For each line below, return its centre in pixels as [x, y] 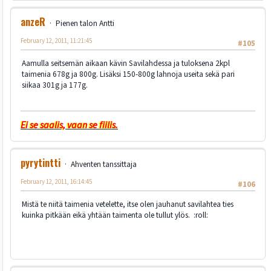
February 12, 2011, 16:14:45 [56, 182]
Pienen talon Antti [85, 24]
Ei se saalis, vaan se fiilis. [69, 126]
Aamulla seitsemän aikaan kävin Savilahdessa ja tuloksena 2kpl [126, 64]
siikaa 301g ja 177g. [55, 85]
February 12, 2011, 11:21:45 [56, 41]
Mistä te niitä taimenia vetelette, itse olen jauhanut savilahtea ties [128, 204]
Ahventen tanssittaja [103, 165]
